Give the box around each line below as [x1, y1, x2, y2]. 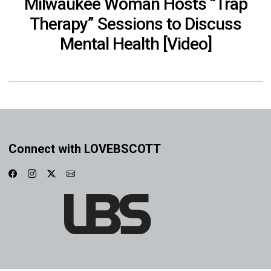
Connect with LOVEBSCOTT [8, 141, 161, 156]
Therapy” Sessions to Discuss [30, 13, 241, 34]
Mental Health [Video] [59, 33, 212, 54]
